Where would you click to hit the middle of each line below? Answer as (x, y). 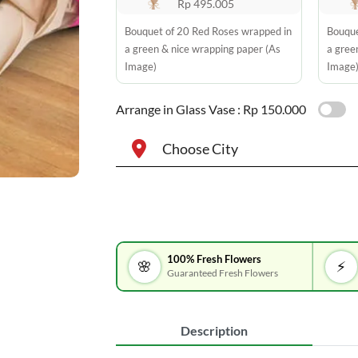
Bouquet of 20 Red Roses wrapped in (208, 31)
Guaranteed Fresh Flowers (223, 272)
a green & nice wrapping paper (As (202, 49)
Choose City (200, 149)
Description (214, 330)
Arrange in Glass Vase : (178, 109)
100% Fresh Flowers (215, 259)
